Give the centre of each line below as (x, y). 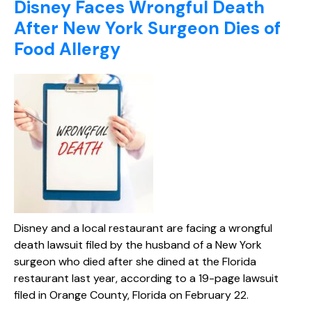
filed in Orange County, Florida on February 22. (131, 295)
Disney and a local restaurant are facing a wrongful (143, 228)
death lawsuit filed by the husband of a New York (138, 244)
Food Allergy (67, 49)
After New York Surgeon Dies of (147, 28)
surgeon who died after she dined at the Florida (135, 261)
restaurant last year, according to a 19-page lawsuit (146, 278)
